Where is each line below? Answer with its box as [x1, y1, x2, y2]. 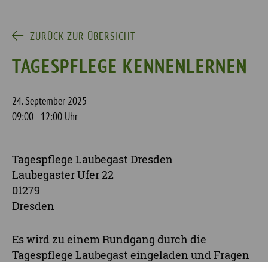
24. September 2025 [12, 93, 87, 108]
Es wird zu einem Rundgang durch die [12, 232, 206, 246]
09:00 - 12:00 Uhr [12, 109, 78, 123]
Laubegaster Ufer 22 [12, 167, 114, 182]
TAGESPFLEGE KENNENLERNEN [12, 53, 248, 78]
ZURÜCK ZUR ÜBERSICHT [29, 29, 136, 43]
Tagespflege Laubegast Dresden [12, 151, 173, 166]
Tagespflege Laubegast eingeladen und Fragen [12, 247, 249, 262]
